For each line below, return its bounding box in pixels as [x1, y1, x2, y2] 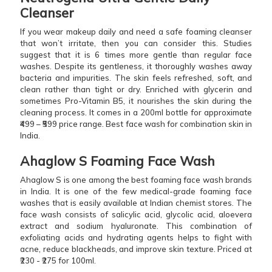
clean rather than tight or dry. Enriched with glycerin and [20, 84, 252, 94]
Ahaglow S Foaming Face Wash [20, 152, 215, 169]
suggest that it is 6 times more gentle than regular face [20, 49, 252, 59]
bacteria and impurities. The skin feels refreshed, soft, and [20, 72, 252, 83]
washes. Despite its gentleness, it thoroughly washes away [20, 61, 252, 71]
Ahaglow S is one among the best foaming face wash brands [20, 174, 252, 185]
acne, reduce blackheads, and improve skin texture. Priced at [20, 243, 252, 254]
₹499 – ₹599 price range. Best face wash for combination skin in [20, 118, 252, 129]
